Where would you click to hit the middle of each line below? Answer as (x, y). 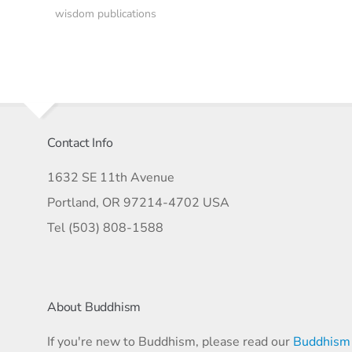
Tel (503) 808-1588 (105, 228)
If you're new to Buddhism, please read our (170, 342)
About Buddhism (94, 307)
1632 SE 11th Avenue (111, 178)
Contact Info (80, 143)
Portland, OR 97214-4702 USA (138, 203)
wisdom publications (106, 14)
